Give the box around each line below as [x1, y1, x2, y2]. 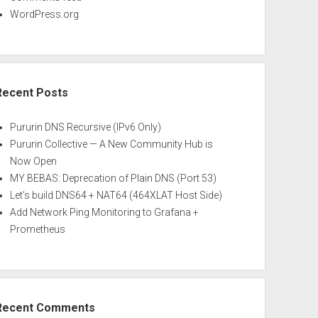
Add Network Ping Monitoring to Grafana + [10, 207, 199, 218]
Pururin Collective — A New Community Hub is [10, 138, 214, 150]
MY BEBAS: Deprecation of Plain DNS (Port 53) [10, 172, 217, 184]
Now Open [10, 155, 57, 167]
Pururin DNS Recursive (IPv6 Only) [10, 121, 162, 133]
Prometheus [10, 224, 66, 235]
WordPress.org [10, 9, 79, 20]
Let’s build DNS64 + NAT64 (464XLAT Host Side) [10, 190, 223, 201]
